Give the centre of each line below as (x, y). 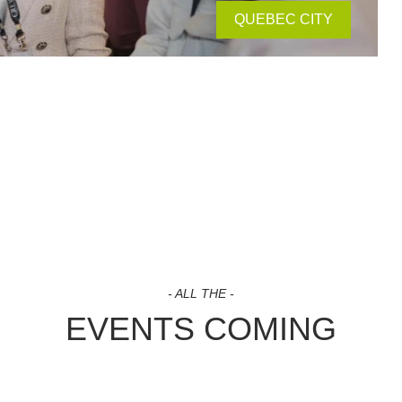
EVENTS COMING (201, 328)
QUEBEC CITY (284, 19)
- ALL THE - (201, 293)
